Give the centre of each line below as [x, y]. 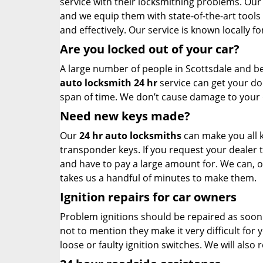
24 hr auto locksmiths [130, 136]
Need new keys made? [125, 116]
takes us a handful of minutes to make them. [158, 178]
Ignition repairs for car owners [148, 197]
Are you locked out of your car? [150, 49]
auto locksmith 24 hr [109, 83]
